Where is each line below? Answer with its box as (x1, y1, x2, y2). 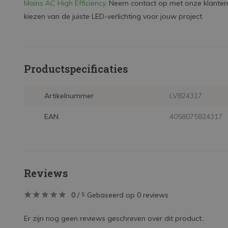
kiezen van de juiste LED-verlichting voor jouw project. (24, 12, 204, 21)
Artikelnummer (44, 91, 94, 100)
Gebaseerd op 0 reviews (87, 190, 168, 199)
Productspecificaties (24, 62, 128, 75)
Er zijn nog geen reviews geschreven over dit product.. (24, 214, 205, 223)
